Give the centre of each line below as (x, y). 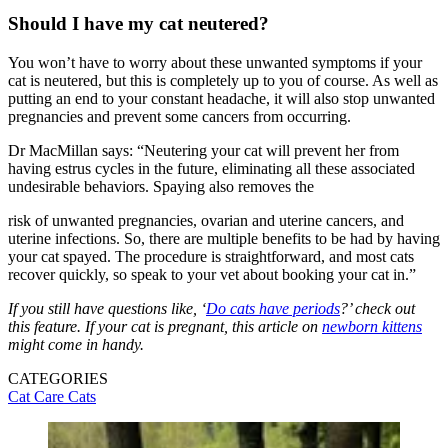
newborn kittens (372, 326)
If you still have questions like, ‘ (107, 308)
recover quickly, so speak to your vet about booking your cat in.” (214, 274)
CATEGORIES (58, 378)
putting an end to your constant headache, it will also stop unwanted (221, 98)
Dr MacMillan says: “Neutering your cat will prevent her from (203, 150)
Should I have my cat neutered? (138, 24)
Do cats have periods (273, 308)
